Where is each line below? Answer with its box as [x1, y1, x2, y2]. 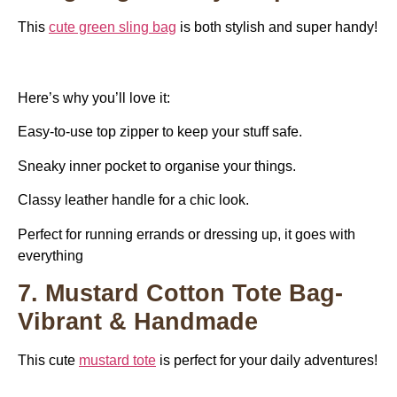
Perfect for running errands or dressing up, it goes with [18, 226, 355, 242]
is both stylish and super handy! [176, 19, 378, 35]
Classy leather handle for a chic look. [18, 192, 249, 208]
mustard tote [79, 353, 156, 369]
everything [18, 247, 83, 263]
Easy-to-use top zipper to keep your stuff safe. [18, 124, 302, 140]
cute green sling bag [49, 19, 176, 35]
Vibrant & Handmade [18, 307, 265, 336]
